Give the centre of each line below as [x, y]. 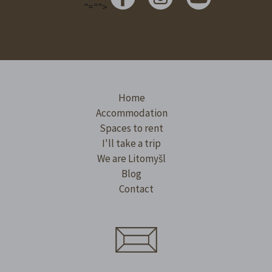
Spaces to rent [131, 128]
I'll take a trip [131, 143]
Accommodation [131, 113]
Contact [136, 189]
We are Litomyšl [131, 158]
